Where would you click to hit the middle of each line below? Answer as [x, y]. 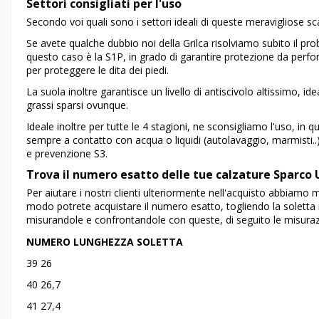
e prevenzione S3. [67, 154]
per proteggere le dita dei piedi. [98, 70]
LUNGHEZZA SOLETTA [128, 241]
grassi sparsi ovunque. [77, 105]
